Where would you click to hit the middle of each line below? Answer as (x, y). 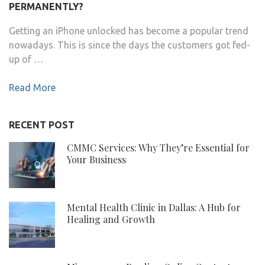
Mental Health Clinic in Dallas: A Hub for (154, 207)
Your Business (96, 159)
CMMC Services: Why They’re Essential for (158, 147)
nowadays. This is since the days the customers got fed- (130, 45)
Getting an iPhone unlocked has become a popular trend (129, 30)
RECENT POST (42, 125)
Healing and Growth (111, 219)
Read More (32, 87)
